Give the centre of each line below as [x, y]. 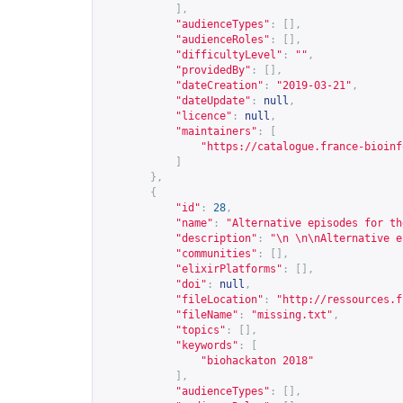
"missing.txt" [292, 315]
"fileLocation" [219, 300]
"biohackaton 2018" [257, 361]
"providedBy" [213, 70]
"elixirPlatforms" [229, 269]
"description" [216, 238]
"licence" [204, 116]
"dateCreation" [219, 85]
